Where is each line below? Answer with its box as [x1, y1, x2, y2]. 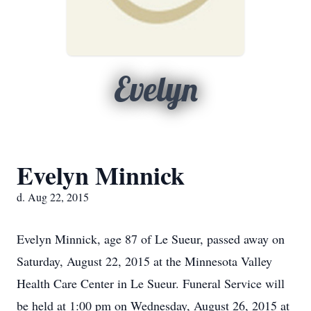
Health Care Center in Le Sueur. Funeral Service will [17, 275, 285, 292]
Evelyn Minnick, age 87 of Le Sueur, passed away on [17, 230, 285, 247]
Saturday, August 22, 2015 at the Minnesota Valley [17, 253, 272, 269]
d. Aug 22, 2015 [17, 190, 89, 204]
